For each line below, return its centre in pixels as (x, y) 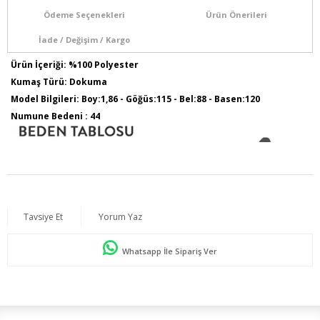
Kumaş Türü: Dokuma (59, 81)
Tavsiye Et (43, 216)
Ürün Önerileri (236, 14)
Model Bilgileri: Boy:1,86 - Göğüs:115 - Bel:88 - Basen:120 (135, 99)
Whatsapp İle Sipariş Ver (169, 251)
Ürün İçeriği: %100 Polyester (75, 64)
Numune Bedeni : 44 (55, 116)
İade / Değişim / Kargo (84, 39)
